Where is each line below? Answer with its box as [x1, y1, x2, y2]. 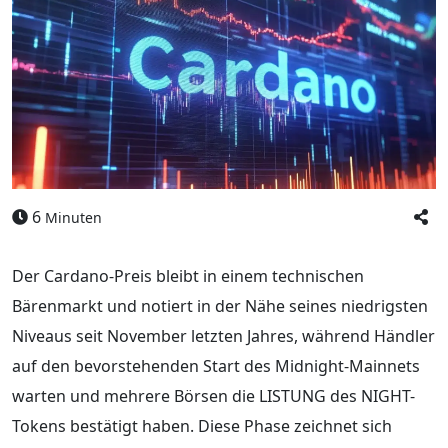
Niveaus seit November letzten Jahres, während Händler [12, 324, 435, 347]
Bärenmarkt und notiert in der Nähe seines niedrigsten [12, 294, 428, 317]
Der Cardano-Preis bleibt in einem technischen [12, 264, 364, 287]
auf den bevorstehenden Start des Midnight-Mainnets [12, 354, 420, 377]
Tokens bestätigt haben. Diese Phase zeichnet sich [12, 414, 392, 437]
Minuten [45, 207, 102, 227]
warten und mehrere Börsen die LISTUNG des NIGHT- [12, 384, 415, 407]
